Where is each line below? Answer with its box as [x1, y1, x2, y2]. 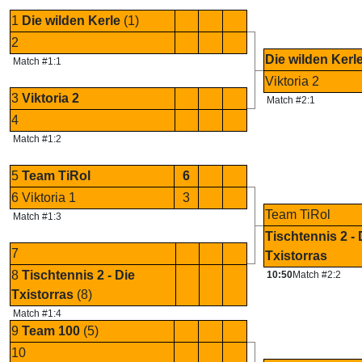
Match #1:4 [13, 308, 61, 319]
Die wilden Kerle [22, 14, 120, 27]
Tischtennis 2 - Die [22, 268, 135, 282]
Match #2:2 [293, 269, 341, 280]
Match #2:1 [267, 95, 315, 106]
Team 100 [22, 324, 80, 338]
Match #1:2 [13, 133, 61, 145]
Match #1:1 [13, 56, 61, 67]
